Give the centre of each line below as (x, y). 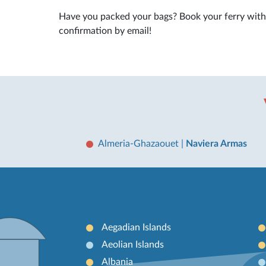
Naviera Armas (216, 143)
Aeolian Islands (132, 245)
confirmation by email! (105, 31)
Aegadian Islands (136, 228)
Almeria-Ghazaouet (140, 143)
